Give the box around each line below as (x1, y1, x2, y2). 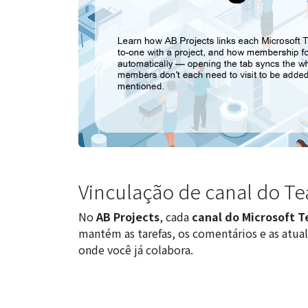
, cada (159, 208, 192, 225)
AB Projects (96, 208, 159, 225)
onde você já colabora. (78, 241, 193, 258)
